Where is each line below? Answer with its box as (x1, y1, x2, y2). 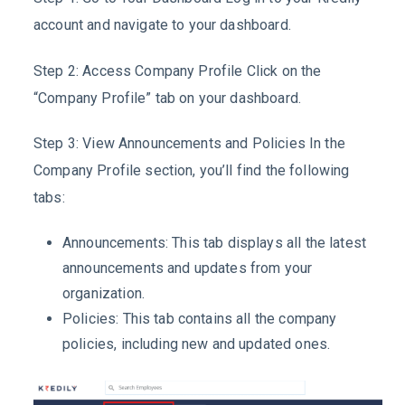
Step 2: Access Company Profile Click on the (33, 61, 322, 80)
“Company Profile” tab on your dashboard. (33, 89, 301, 107)
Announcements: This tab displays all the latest (62, 234, 367, 252)
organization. (62, 285, 145, 303)
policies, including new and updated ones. (62, 335, 331, 353)
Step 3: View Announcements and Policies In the (33, 135, 345, 153)
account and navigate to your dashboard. (33, 15, 291, 33)
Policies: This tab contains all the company (62, 310, 337, 328)
